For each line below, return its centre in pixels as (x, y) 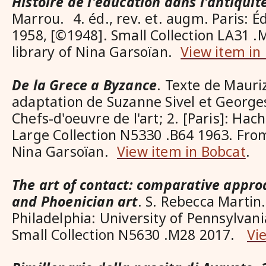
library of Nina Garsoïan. (96, 52)
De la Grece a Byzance (85, 85)
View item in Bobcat (181, 151)
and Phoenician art (75, 201)
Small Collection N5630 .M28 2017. (130, 235)
